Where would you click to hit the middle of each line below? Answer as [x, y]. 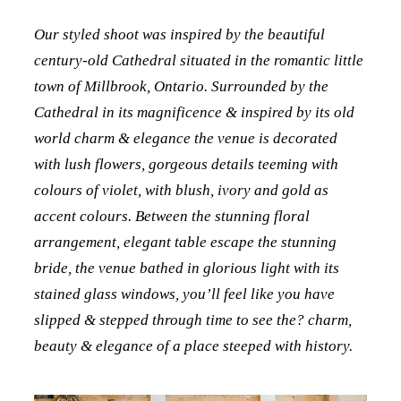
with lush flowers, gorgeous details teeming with [186, 165]
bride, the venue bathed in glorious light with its [186, 269]
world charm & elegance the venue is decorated [185, 139]
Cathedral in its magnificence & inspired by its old [194, 113]
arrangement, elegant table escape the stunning [185, 243]
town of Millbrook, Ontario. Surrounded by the [181, 87]
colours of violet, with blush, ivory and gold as [181, 191]
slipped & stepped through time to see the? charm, [192, 320]
